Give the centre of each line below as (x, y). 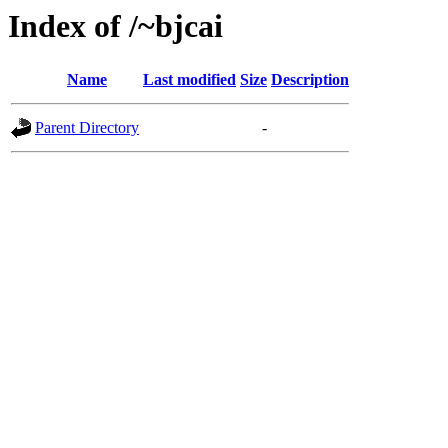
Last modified (189, 80)
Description (310, 80)
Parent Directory (87, 128)
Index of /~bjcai (115, 26)
